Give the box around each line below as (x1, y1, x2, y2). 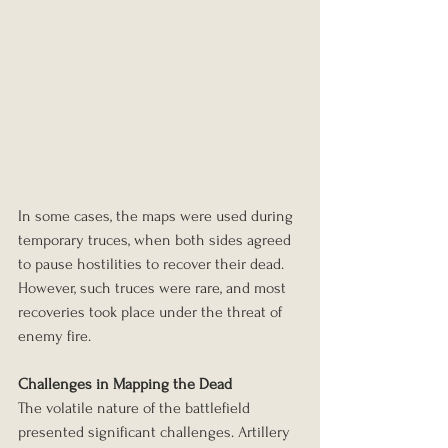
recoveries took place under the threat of (18, 302, 286, 321)
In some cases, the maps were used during (18, 206, 297, 225)
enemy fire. (18, 326, 91, 345)
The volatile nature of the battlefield (18, 398, 254, 417)
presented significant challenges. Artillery (18, 422, 294, 441)
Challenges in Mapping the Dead (18, 374, 232, 393)
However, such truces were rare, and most (18, 278, 290, 297)
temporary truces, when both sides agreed (18, 230, 295, 249)
